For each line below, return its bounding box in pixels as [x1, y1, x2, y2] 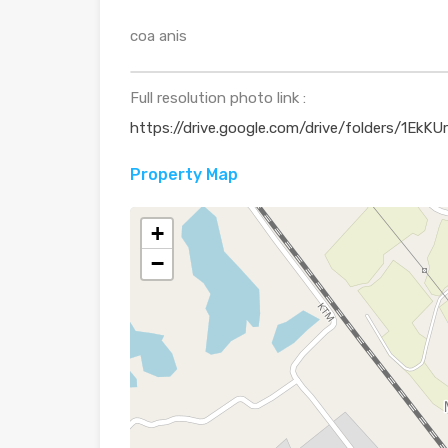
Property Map [130, 165, 238, 185]
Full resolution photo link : [130, 89, 306, 108]
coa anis [130, 27, 187, 46]
